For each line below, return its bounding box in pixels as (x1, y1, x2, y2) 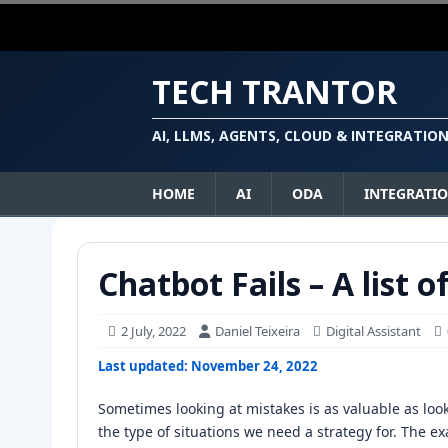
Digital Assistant (326, 322, 421, 340)
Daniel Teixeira (215, 322, 300, 340)
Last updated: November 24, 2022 (98, 357, 318, 375)
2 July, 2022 (121, 322, 186, 340)
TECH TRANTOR (152, 70, 397, 113)
